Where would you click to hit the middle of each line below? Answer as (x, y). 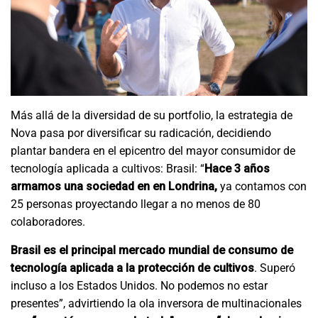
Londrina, (193, 187)
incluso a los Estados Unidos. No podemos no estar (139, 286)
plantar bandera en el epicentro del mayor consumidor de (153, 151)
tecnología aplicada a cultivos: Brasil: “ (108, 169)
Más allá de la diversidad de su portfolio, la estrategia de (152, 116)
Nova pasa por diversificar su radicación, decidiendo (141, 133)
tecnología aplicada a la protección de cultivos (132, 268)
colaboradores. (49, 222)
